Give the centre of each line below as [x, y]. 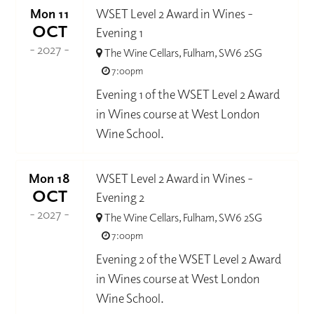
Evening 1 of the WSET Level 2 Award [188, 95]
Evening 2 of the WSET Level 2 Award [189, 259]
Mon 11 [49, 14]
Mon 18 [50, 178]
